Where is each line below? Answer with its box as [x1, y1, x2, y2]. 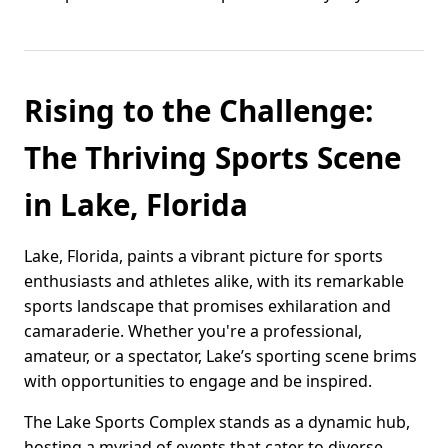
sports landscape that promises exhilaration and [24, 295, 391, 318]
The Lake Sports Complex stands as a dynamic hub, [24, 411, 410, 434]
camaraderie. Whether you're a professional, [24, 320, 362, 343]
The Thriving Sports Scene [24, 137, 401, 179]
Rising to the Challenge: [24, 90, 373, 132]
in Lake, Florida [24, 184, 248, 226]
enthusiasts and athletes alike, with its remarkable [24, 270, 404, 293]
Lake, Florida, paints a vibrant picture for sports [24, 245, 383, 268]
